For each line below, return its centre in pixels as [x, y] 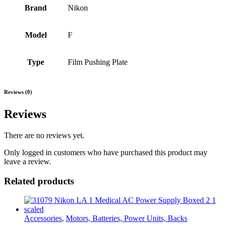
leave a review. [28, 162]
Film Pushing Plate [98, 62]
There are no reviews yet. [44, 136]
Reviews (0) [18, 92]
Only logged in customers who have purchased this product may [106, 153]
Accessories [43, 218]
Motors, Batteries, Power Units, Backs [127, 218]
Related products [39, 181]
